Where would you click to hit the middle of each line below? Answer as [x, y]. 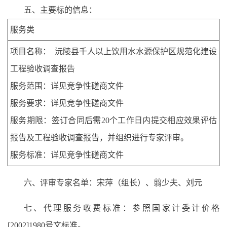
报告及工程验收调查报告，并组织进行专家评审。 [99, 138]
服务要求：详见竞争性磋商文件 [67, 103]
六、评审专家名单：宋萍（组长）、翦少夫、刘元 [113, 183]
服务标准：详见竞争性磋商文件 [67, 155]
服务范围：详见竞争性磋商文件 [67, 86]
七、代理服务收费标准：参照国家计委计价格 [122, 208]
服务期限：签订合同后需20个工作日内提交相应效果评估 [113, 121]
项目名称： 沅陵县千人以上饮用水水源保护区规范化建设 [113, 52]
